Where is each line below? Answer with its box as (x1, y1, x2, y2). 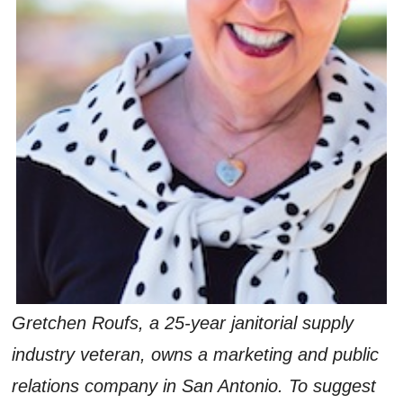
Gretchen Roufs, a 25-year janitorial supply (12, 312, 354, 333)
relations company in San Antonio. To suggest (12, 375, 377, 396)
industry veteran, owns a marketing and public (12, 344, 380, 364)
